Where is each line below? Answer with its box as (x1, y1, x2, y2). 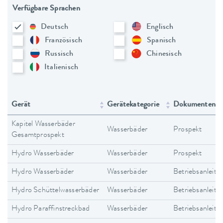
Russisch (45, 50, 74, 58)
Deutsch (41, 23, 69, 31)
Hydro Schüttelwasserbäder (11, 186, 99, 195)
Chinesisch (146, 50, 182, 58)
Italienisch (44, 63, 79, 72)
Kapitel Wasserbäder (11, 120, 75, 128)
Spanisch (147, 36, 176, 45)
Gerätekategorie (107, 101, 159, 109)
